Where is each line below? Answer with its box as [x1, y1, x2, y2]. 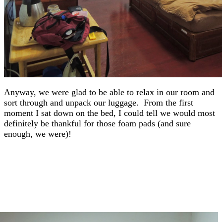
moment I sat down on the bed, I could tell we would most [4, 108, 215, 118]
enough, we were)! [4, 129, 71, 139]
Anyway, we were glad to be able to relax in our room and [4, 87, 215, 97]
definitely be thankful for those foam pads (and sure [4, 118, 191, 128]
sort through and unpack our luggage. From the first [4, 98, 193, 108]
